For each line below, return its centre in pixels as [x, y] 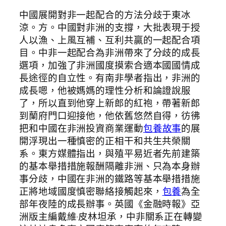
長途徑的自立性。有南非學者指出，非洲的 [110, 78]
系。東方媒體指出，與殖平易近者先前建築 [110, 154]
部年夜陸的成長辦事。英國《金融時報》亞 [110, 204]
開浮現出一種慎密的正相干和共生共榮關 [105, 141]
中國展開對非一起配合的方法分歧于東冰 [105, 15]
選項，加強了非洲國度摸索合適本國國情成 [110, 65]
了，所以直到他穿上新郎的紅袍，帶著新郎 [110, 103]
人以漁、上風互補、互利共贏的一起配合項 [110, 40]
